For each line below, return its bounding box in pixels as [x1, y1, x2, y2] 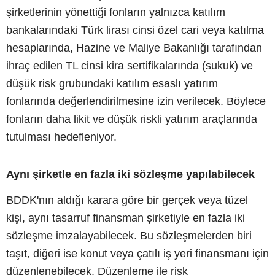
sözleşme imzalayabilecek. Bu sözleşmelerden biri [6, 229, 252, 242]
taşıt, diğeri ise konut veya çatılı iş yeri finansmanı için [6, 247, 269, 260]
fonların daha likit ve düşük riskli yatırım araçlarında [6, 112, 257, 125]
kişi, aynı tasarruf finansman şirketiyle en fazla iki [6, 211, 245, 224]
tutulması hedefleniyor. [6, 130, 117, 143]
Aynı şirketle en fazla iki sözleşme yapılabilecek [6, 168, 255, 180]
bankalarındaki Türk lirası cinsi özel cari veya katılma [6, 23, 264, 36]
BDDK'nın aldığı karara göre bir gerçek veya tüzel [6, 193, 248, 206]
